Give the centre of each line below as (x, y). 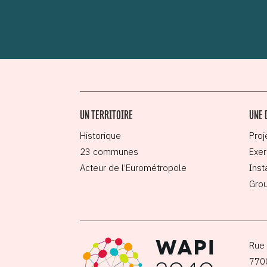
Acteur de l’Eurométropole (133, 167)
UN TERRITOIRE (107, 114)
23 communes (109, 151)
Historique (101, 135)
